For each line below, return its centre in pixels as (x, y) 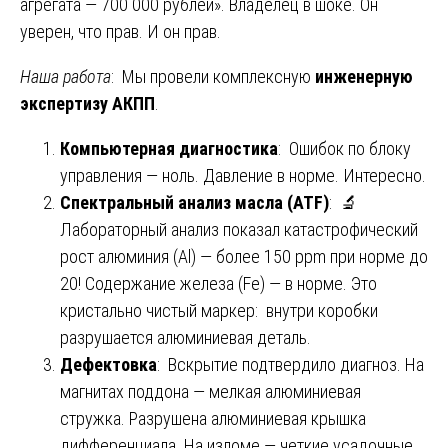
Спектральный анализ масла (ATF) (194, 202)
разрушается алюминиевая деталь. (185, 337)
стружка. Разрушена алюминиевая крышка (213, 418)
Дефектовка (108, 364)
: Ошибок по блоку (344, 148)
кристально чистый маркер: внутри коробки (219, 310)
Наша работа (65, 76)
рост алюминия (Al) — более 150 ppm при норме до (244, 256)
